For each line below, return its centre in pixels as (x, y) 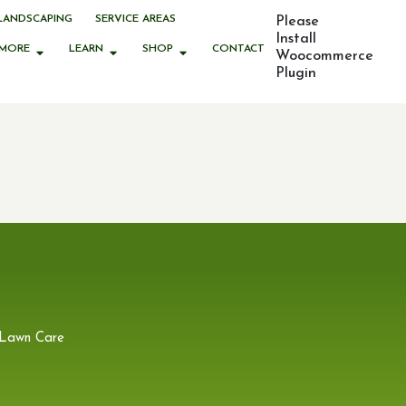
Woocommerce (324, 56)
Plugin (296, 73)
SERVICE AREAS (135, 19)
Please (297, 22)
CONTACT (238, 49)
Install (296, 39)
